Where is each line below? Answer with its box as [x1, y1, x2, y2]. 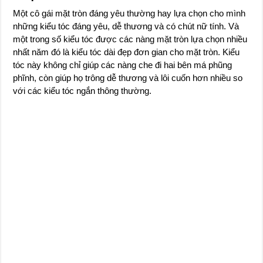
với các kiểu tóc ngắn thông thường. [13, 85, 152, 96]
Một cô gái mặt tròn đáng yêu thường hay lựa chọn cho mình [13, 8, 246, 18]
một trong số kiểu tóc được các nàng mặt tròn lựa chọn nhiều [13, 33, 248, 44]
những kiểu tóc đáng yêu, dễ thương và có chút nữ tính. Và [13, 21, 240, 31]
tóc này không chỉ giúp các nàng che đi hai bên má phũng [13, 59, 232, 70]
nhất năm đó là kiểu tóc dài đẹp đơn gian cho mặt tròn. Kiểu [13, 46, 240, 57]
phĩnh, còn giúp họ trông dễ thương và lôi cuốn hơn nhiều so [13, 72, 243, 83]
